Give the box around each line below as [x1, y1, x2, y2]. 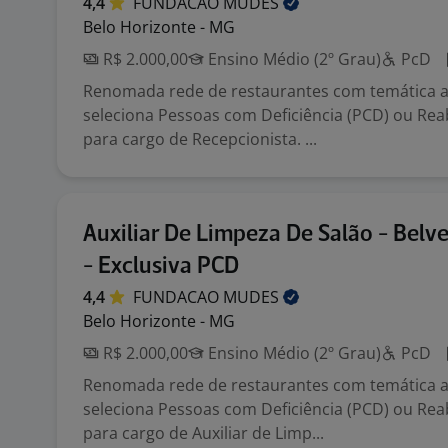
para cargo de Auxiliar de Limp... [83, 422, 324, 444]
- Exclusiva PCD [83, 255, 239, 278]
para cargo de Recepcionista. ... [83, 128, 317, 150]
